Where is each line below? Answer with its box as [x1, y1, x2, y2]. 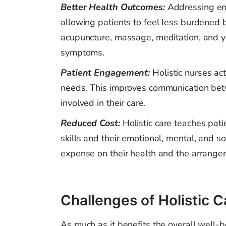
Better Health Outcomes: [61, 1, 167, 14]
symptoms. [61, 46, 105, 59]
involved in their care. [61, 97, 146, 109]
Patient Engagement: [61, 67, 152, 79]
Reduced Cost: [61, 117, 123, 130]
